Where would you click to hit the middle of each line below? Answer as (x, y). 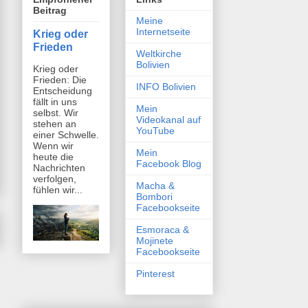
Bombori (154, 197)
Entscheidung (63, 91)
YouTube (155, 131)
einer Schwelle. (66, 135)
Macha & (155, 186)
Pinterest (155, 274)
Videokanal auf (168, 120)
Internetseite (163, 32)
